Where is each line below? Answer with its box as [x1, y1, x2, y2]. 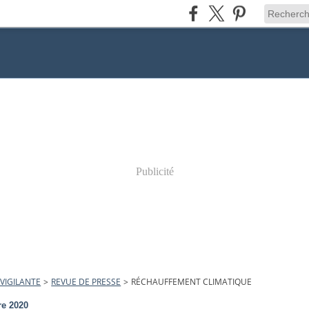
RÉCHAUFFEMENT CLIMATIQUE [131, 276, 252, 288]
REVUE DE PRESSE [51, 276, 121, 288]
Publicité [135, 166, 174, 177]
